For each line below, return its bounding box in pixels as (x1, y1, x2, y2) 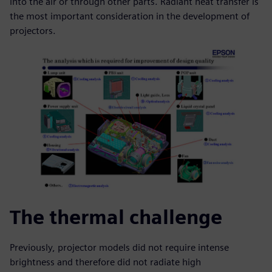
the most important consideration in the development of (10, 10, 250, 22)
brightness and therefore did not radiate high (10, 256, 201, 268)
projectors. (10, 24, 56, 36)
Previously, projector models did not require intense (10, 242, 229, 254)
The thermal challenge (10, 205, 222, 229)
